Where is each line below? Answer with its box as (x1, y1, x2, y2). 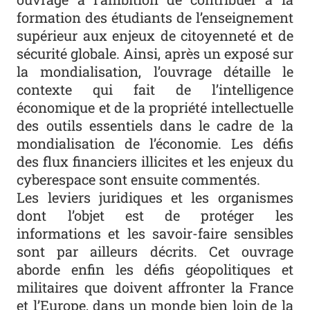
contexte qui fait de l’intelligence (17, 80, 293, 99)
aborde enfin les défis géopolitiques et (17, 260, 293, 279)
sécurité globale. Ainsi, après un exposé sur (17, 44, 293, 63)
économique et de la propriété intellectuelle (17, 98, 293, 117)
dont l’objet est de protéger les (17, 206, 293, 225)
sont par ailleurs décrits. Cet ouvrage (17, 242, 293, 261)
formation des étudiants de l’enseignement (17, 8, 293, 27)
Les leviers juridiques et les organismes (17, 188, 293, 207)
